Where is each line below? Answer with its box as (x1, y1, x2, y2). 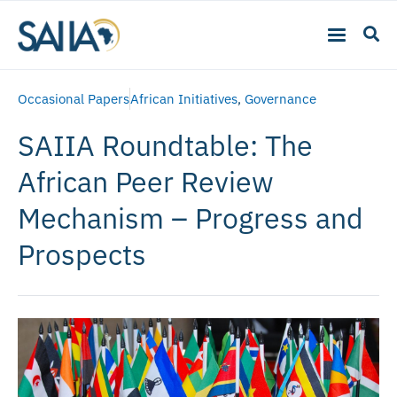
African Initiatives (130, 90, 237, 107)
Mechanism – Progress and (18, 198, 363, 237)
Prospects (18, 235, 146, 273)
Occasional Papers (18, 90, 129, 107)
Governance (245, 90, 316, 107)
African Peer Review (18, 162, 274, 200)
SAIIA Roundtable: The (18, 126, 313, 164)
